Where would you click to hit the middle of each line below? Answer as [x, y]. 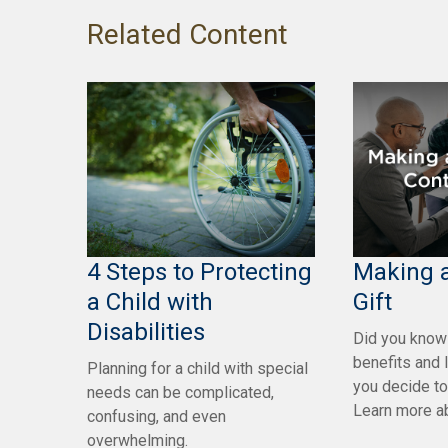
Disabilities [146, 331]
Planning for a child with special [197, 368]
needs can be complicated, [180, 392]
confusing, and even [156, 416]
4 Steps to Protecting [199, 271]
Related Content [187, 34]
